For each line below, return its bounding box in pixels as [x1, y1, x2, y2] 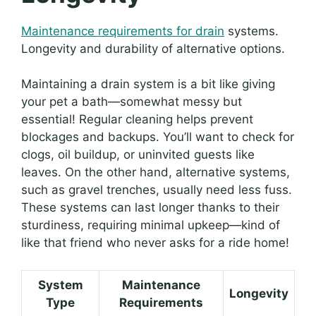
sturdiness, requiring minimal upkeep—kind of [21, 218, 280, 233]
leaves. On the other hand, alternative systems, [21, 165, 290, 180]
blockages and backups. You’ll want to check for [21, 130, 294, 145]
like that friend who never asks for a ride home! [21, 236, 289, 250]
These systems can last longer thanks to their [21, 200, 279, 215]
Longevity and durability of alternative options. [21, 41, 285, 56]
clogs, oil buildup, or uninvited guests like [21, 147, 255, 162]
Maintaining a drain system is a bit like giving [21, 77, 275, 92]
